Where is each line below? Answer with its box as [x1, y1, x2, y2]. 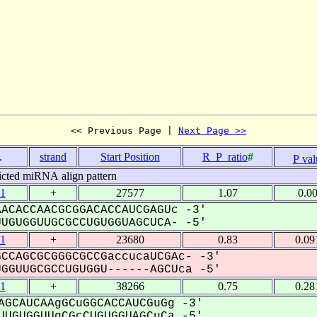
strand [40, 150, 67, 163]
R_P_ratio [202, 150, 248, 163]
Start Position [100, 150, 160, 163]
